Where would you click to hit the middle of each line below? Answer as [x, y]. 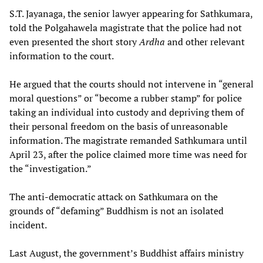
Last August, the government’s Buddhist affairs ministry [127, 253]
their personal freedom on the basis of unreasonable [119, 126]
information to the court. [62, 55]
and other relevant [205, 41]
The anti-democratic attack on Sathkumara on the [114, 196]
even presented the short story [74, 41]
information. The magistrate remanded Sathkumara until [128, 140]
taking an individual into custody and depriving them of [127, 112]
